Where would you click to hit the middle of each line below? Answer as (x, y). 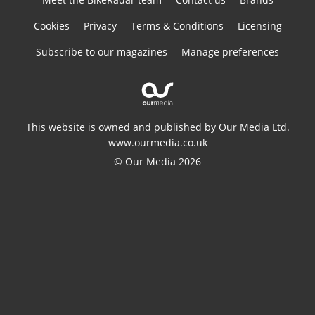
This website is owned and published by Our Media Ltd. (157, 127)
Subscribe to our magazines (102, 52)
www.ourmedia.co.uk (157, 143)
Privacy (100, 26)
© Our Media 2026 (157, 162)
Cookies (51, 26)
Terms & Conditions (177, 26)
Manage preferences (230, 52)
